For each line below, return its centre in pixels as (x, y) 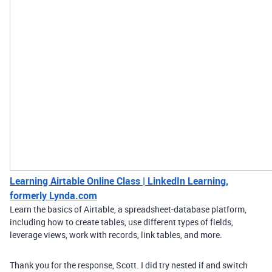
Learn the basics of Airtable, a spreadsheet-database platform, (128, 209)
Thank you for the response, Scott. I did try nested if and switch (129, 265)
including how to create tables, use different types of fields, (121, 222)
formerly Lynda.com (53, 195)
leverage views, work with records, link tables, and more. (116, 235)
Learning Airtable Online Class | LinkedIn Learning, (119, 181)
